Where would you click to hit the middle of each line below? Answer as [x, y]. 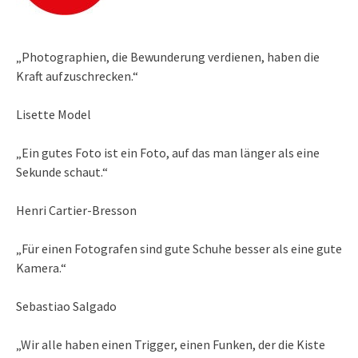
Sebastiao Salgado [66, 306]
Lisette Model [54, 115]
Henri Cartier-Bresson [76, 211]
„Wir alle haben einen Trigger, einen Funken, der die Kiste [171, 345]
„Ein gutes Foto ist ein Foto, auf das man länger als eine [168, 153]
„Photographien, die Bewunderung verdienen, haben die [168, 57]
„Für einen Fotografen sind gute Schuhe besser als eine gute [179, 249]
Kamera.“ [41, 268]
